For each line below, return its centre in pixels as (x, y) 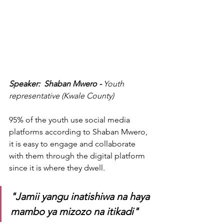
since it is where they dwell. (58, 167)
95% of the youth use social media (70, 119)
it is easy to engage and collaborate (73, 143)
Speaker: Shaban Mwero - (56, 83)
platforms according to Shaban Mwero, (79, 131)
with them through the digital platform (78, 155)
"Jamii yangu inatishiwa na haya (81, 196)
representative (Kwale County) (61, 95)
